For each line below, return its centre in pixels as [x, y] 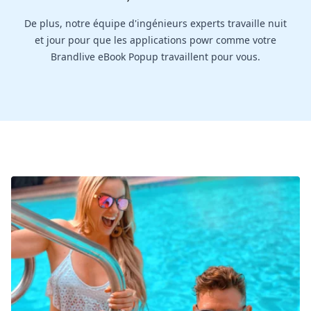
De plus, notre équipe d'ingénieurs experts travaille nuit [155, 24]
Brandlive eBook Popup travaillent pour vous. [155, 57]
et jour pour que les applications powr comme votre [155, 40]
